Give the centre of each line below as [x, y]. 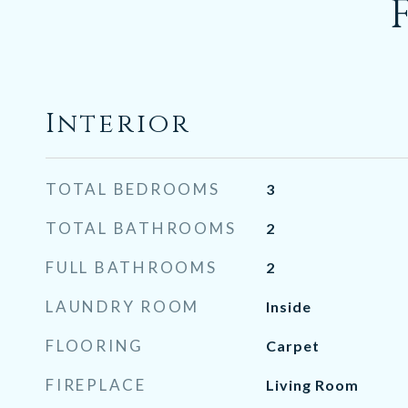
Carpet [292, 346]
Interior [118, 124]
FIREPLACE [96, 385]
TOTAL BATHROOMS [141, 228]
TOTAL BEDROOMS [133, 189]
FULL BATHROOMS [132, 267]
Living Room [312, 385]
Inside [288, 306]
